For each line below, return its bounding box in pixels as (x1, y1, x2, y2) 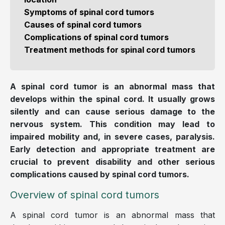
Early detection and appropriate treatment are (10, 144, 215, 154)
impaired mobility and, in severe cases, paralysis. (10, 132, 215, 142)
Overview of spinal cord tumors (10, 189, 159, 201)
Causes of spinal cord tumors (24, 20, 142, 30)
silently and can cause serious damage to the (10, 106, 215, 117)
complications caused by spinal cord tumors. (10, 169, 189, 179)
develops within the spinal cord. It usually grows (10, 94, 215, 104)
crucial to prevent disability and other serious (10, 157, 215, 167)
